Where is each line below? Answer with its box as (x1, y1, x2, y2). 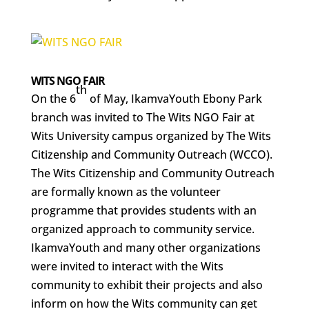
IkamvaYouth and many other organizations (30, 240, 261, 255)
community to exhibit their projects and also (30, 277, 263, 292)
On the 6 (30, 91, 76, 106)
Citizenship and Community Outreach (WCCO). (30, 147, 272, 162)
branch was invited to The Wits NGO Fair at (30, 110, 255, 125)
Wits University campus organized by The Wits (30, 128, 271, 143)
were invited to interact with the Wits (30, 259, 223, 274)
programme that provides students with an (30, 203, 257, 218)
